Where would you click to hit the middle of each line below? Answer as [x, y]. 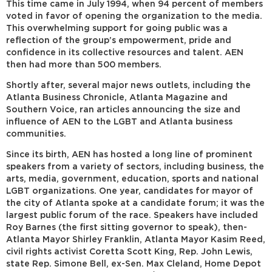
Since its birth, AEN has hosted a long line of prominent [129, 155]
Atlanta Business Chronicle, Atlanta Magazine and [117, 97]
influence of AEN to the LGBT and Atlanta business [119, 122]
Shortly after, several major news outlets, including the [128, 85]
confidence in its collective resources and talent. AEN [125, 53]
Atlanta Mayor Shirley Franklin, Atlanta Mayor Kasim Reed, [136, 240]
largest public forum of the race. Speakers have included [132, 215]
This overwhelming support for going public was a [117, 28]
